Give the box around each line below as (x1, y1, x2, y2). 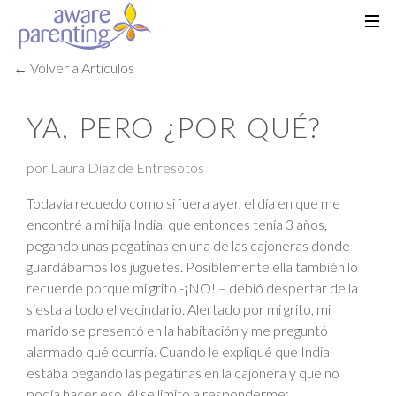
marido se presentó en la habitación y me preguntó (27, 322, 328, 339)
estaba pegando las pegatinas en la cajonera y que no (27, 364, 339, 381)
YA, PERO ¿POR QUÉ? (27, 110, 320, 144)
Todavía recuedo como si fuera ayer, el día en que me (27, 194, 340, 211)
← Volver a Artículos (13, 59, 134, 76)
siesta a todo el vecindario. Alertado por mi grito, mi (27, 301, 331, 317)
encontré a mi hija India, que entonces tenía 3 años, (27, 216, 327, 232)
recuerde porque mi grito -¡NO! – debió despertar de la (27, 279, 358, 296)
